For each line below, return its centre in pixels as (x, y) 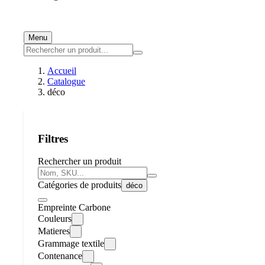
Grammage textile (71, 244)
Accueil (62, 71)
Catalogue (66, 81)
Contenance (60, 256)
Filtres (53, 138)
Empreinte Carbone (74, 208)
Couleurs (55, 219)
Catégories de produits (80, 185)
